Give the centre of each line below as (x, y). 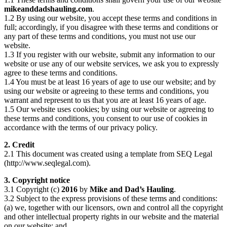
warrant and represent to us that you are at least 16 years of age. (105, 100)
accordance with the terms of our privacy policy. (81, 127)
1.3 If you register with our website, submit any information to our (109, 54)
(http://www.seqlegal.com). (47, 163)
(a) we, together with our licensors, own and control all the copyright (113, 207)
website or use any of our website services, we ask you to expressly (111, 63)
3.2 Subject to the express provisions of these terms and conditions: (111, 198)
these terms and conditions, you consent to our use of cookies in (106, 118)
